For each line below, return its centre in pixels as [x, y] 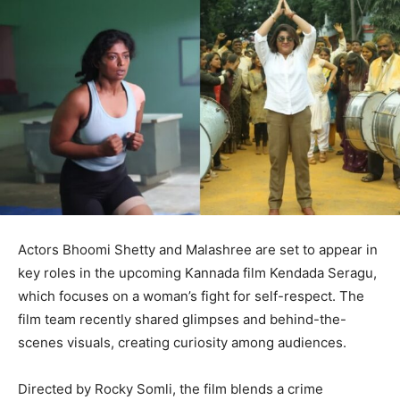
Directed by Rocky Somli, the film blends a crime [171, 389]
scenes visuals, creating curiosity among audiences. [182, 343]
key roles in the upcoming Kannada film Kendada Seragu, [197, 273]
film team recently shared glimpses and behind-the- [182, 320]
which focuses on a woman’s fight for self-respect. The [191, 296]
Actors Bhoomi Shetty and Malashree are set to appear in [198, 250]
